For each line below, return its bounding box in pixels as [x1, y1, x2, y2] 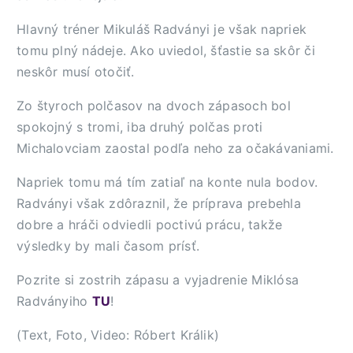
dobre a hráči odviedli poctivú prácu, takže [17, 217, 283, 232]
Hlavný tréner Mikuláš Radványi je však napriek [17, 21, 307, 37]
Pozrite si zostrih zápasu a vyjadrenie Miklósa [17, 272, 299, 288]
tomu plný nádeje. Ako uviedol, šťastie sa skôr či [17, 43, 315, 58]
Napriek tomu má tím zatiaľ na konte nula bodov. [17, 174, 318, 190]
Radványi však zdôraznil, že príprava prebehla [17, 195, 301, 211]
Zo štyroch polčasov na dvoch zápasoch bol [17, 98, 291, 113]
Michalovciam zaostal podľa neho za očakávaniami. [17, 140, 334, 156]
